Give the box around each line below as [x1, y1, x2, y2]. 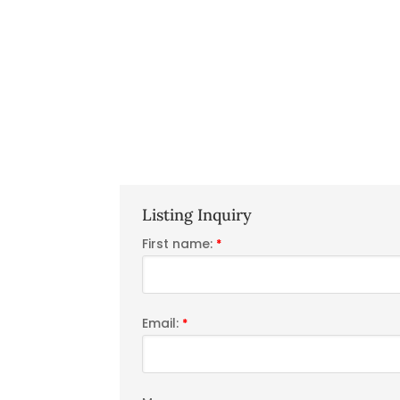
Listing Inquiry [142, 204, 253, 226]
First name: [142, 235, 217, 254]
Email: [142, 314, 183, 333]
